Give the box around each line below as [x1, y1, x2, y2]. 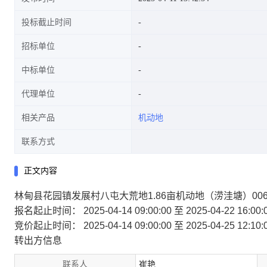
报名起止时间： [14, 206, 81, 216]
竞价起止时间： [14, 221, 81, 231]
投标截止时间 [21, 18, 72, 27]
